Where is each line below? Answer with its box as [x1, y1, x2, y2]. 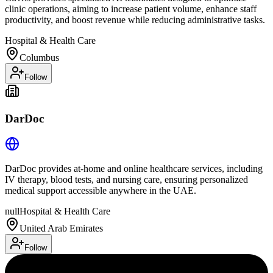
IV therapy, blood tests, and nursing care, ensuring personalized [5, 174, 248, 185]
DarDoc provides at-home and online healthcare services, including [5, 163, 263, 174]
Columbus [19, 52, 59, 63]
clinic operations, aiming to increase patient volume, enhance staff [5, 4, 257, 14]
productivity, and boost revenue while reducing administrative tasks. [5, 15, 265, 25]
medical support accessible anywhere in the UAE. [5, 185, 196, 196]
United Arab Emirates [19, 223, 103, 234]
